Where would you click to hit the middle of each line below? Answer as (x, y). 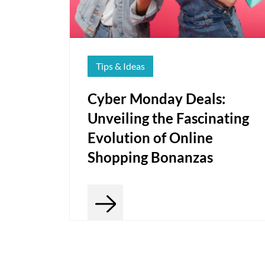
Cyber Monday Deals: (156, 99)
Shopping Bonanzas (150, 157)
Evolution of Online (150, 138)
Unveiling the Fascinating (168, 118)
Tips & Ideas (120, 66)
